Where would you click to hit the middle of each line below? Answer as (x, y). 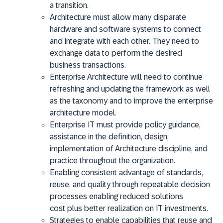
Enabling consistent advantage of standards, (126, 172)
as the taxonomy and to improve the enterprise (131, 101)
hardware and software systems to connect (125, 29)
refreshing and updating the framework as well (130, 89)
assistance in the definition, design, (109, 136)
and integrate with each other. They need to (124, 41)
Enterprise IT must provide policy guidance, (125, 124)
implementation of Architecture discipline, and (129, 148)
